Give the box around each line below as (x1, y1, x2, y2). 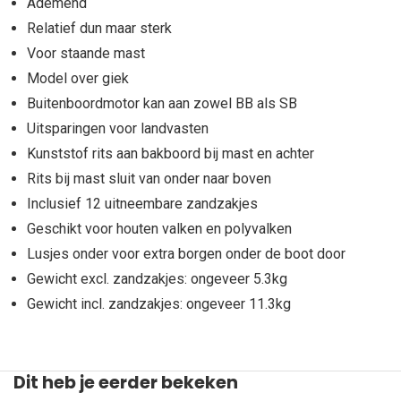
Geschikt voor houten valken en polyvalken (27, 220, 292, 237)
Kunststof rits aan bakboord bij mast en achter (27, 145, 314, 162)
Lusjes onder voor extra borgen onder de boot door (27, 245, 346, 262)
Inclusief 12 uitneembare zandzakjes (27, 195, 258, 212)
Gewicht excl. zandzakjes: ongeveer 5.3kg (27, 270, 287, 287)
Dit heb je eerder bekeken (13, 371, 238, 395)
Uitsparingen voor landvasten (27, 120, 209, 137)
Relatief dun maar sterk (27, 20, 172, 37)
